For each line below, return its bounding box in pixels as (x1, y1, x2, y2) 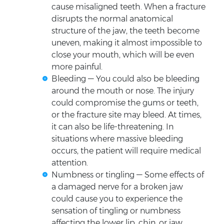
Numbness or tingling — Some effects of (51, 170, 204, 180)
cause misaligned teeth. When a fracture (51, 2, 205, 12)
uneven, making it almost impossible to (51, 38, 202, 48)
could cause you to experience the (51, 194, 182, 204)
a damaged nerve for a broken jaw (51, 182, 183, 192)
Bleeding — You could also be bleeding (51, 74, 199, 84)
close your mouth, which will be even (51, 50, 194, 60)
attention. (51, 158, 88, 168)
